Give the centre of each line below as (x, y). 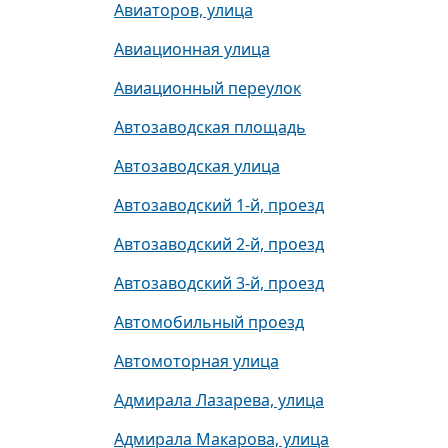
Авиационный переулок (207, 88)
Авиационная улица (192, 49)
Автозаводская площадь (210, 127)
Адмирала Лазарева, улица (219, 400)
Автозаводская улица (197, 166)
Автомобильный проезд (209, 322)
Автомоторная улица (196, 361)
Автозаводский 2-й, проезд (219, 244)
